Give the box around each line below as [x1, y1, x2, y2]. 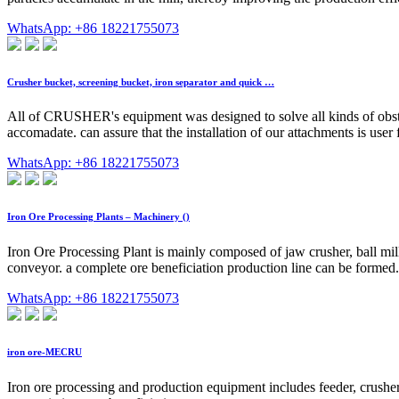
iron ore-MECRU [7, 346, 82, 358]
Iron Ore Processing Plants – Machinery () [7, 211, 190, 223]
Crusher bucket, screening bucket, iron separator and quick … [7, 76, 274, 87]
